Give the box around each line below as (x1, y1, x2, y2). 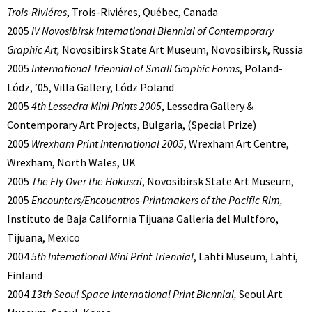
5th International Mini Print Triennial (31, 249, 194, 264)
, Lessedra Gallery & (162, 99, 253, 114)
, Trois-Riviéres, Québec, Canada (67, 5, 218, 19)
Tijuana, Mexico (7, 231, 80, 245)
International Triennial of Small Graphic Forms (31, 61, 240, 76)
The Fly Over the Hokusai (31, 174, 142, 189)
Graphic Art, (7, 42, 60, 57)
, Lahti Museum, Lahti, (194, 249, 298, 264)
